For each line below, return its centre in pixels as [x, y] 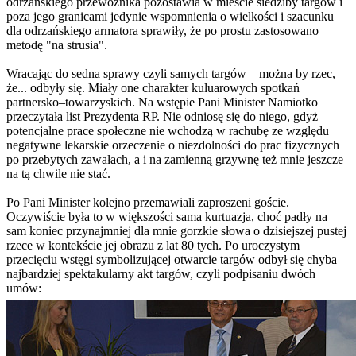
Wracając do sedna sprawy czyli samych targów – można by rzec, [171, 74]
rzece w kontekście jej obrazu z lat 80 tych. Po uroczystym [153, 246]
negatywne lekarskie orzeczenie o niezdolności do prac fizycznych [173, 145]
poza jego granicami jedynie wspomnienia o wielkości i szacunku [170, 17]
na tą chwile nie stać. [58, 174]
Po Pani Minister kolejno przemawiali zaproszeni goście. [148, 203]
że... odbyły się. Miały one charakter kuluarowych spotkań [153, 88]
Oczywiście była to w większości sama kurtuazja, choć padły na [167, 217]
